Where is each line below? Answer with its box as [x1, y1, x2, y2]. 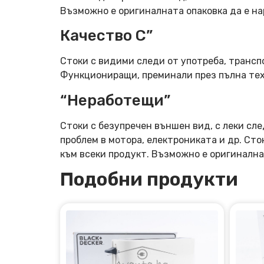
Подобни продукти [60, 168, 238, 190]
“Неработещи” [60, 91, 170, 110]
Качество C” [60, 27, 153, 45]
